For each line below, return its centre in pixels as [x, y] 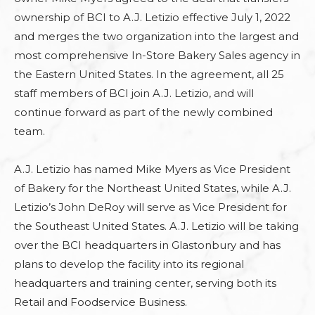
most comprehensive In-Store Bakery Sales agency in [157, 55]
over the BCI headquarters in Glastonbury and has [147, 245]
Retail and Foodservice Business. [101, 302]
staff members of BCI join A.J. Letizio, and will [134, 93]
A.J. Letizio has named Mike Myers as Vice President [152, 169]
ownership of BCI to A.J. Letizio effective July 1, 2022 [152, 17]
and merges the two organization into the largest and [156, 36]
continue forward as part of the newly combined [143, 112]
